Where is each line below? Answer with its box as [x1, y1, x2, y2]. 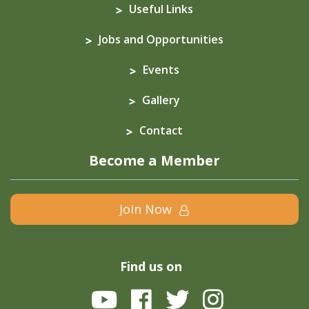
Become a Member [89, 151, 220, 170]
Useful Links [129, 1, 193, 17]
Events [143, 62, 179, 78]
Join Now [119, 201, 175, 218]
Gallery [142, 92, 180, 108]
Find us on [119, 258, 182, 275]
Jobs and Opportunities [99, 32, 223, 48]
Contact [139, 123, 183, 139]
